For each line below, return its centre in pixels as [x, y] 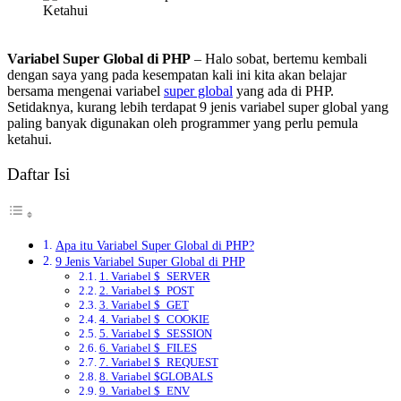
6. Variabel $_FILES [148, 348]
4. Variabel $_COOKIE [154, 320]
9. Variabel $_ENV [144, 391]
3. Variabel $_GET [144, 305]
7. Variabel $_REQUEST [158, 363]
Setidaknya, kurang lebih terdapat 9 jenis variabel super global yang [198, 107]
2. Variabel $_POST [146, 291]
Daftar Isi [38, 174]
